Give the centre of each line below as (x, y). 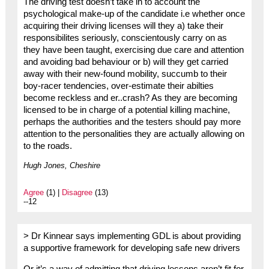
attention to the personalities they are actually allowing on (134, 134)
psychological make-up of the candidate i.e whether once (134, 14)
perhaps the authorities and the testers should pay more (132, 122)
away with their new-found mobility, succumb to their (125, 74)
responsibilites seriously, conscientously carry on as (125, 38)
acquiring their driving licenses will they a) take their (123, 26)
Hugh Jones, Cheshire (62, 165)
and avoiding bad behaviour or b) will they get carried (125, 62)
